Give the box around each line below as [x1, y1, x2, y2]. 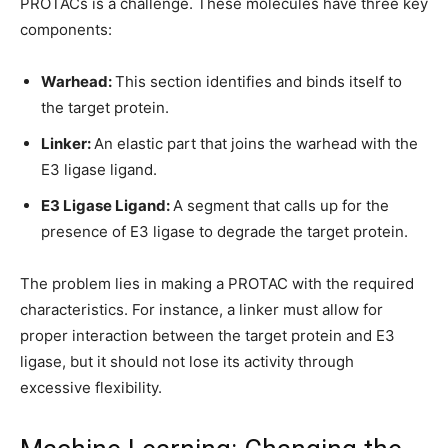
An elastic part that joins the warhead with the [94, 134, 418, 153]
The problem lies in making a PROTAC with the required [20, 274, 414, 293]
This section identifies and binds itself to [115, 72, 402, 91]
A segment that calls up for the [173, 196, 389, 215]
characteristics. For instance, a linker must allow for [20, 300, 383, 319]
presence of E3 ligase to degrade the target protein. [41, 222, 408, 241]
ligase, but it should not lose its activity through [20, 352, 354, 371]
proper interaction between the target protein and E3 [20, 326, 395, 345]
